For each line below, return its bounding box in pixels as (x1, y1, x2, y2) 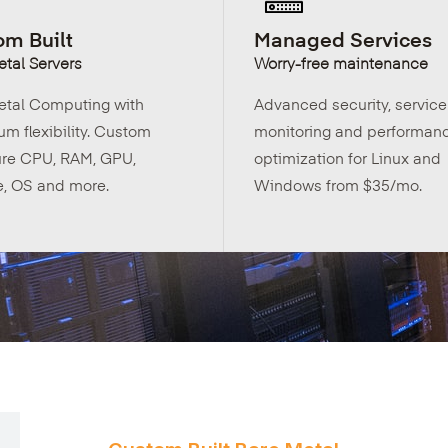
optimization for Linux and (254, 147, 441, 168)
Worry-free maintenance (254, 52, 428, 73)
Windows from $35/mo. (254, 174, 422, 195)
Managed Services (254, 25, 432, 52)
